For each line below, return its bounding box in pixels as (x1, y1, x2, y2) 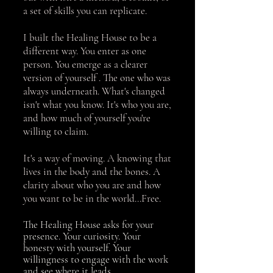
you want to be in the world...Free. (23, 192, 163, 205)
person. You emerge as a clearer (23, 58, 147, 71)
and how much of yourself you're (23, 112, 151, 124)
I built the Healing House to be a (23, 31, 157, 44)
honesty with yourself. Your (23, 241, 131, 254)
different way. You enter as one (23, 44, 146, 57)
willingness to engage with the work (23, 253, 168, 266)
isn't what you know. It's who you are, (23, 98, 171, 111)
